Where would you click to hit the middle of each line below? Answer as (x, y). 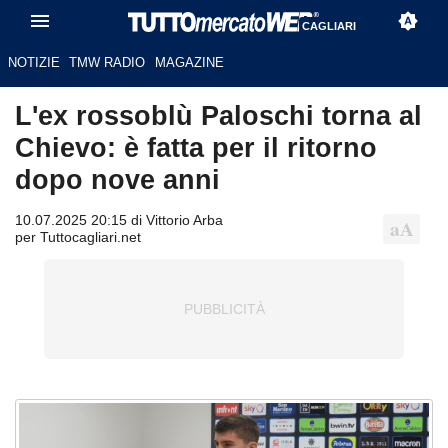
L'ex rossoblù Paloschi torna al (218, 116)
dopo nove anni (117, 180)
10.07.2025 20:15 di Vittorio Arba (119, 220)
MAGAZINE (189, 63)
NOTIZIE (33, 63)
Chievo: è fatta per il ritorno (196, 148)
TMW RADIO (107, 63)
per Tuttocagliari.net (78, 237)
